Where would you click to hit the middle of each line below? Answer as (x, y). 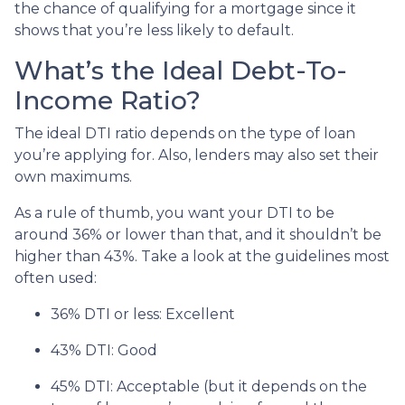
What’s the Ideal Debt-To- (181, 70)
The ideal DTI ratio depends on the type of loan (185, 133)
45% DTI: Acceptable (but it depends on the (209, 386)
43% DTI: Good (104, 350)
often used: (56, 278)
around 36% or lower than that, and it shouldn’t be (198, 234)
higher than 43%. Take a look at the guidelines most (202, 256)
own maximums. (73, 176)
